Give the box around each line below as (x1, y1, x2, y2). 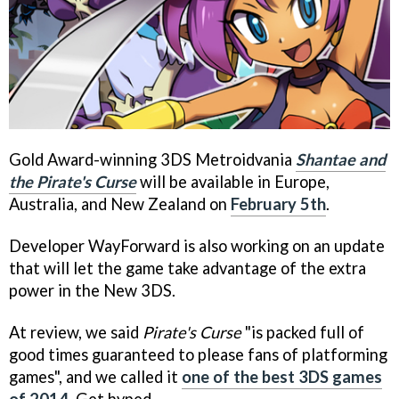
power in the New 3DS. (9, 281, 175, 301)
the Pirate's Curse (9, 172, 136, 192)
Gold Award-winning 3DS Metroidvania (9, 150, 296, 170)
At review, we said (9, 322, 142, 343)
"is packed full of (241, 322, 364, 343)
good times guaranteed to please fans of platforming (9, 345, 387, 365)
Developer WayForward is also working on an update (9, 236, 385, 256)
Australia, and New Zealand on (9, 194, 231, 215)
